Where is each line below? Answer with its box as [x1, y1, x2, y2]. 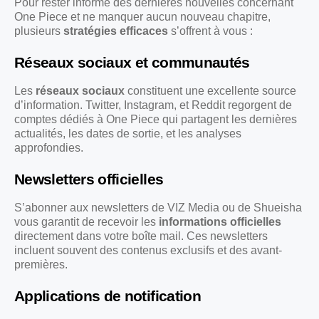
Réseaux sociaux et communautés [14, 53, 250, 70]
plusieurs [14, 24, 63, 37]
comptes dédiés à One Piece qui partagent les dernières [14, 113, 297, 125]
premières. [14, 258, 68, 271]
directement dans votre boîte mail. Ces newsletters [14, 229, 268, 242]
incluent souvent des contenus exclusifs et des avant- [14, 244, 282, 256]
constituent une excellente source [125, 84, 296, 97]
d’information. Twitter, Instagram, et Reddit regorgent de [14, 98, 292, 111]
